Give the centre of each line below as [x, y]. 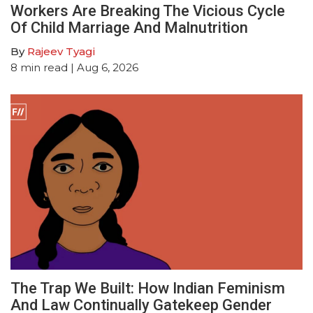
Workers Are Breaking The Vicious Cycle [148, 10]
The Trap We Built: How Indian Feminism [148, 288]
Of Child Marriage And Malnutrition [129, 27]
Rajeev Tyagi [61, 51]
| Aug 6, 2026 [103, 67]
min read [44, 67]
